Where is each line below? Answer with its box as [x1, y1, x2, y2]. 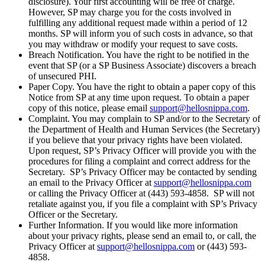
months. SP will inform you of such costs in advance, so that [28, 28, 253, 39]
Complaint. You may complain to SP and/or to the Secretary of [28, 114, 260, 124]
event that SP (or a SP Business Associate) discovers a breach [28, 60, 256, 71]
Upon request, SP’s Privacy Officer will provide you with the [28, 146, 256, 156]
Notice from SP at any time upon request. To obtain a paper [28, 92, 249, 103]
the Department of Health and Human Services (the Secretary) [28, 124, 260, 135]
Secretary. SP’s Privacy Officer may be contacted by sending [28, 167, 257, 177]
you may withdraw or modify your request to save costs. [28, 39, 238, 50]
